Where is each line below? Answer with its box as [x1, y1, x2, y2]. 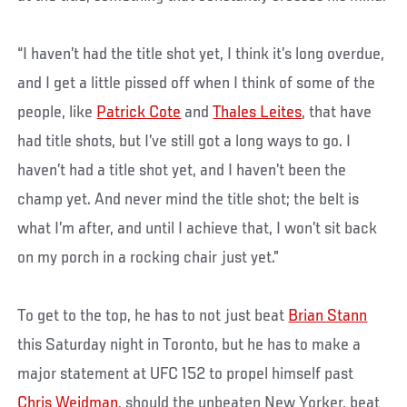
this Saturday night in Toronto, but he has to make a [17, 336, 362, 355]
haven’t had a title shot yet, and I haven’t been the [17, 162, 347, 181]
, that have [302, 104, 372, 123]
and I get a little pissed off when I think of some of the [17, 74, 376, 94]
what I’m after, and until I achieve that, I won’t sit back [17, 220, 378, 239]
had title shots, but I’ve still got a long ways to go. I [17, 133, 352, 152]
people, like [17, 104, 97, 123]
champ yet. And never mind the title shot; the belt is [17, 191, 360, 210]
